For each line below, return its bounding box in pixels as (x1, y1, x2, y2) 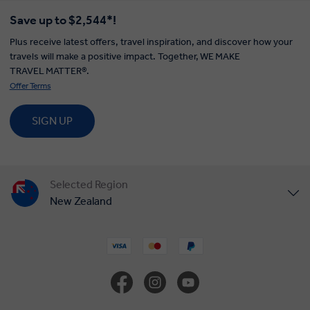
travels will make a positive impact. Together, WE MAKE (9, 51, 240, 63)
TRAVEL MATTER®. (9, 65, 89, 77)
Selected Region (50, 178, 128, 192)
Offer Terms (9, 81, 51, 91)
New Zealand (50, 194, 112, 208)
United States (50, 222, 116, 236)
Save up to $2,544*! (9, 12, 116, 28)
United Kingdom (50, 262, 129, 275)
